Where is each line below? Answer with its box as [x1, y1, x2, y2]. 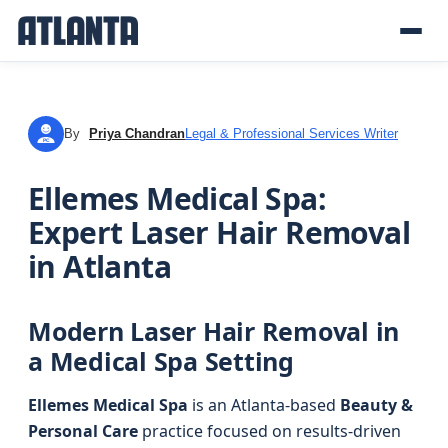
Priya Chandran [89, 126, 185, 141]
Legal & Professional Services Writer [185, 126, 398, 141]
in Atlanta [28, 246, 171, 287]
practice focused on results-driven [138, 420, 401, 442]
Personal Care [28, 420, 138, 442]
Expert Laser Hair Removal [28, 212, 410, 253]
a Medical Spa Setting [28, 344, 294, 378]
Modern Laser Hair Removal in [28, 314, 399, 348]
